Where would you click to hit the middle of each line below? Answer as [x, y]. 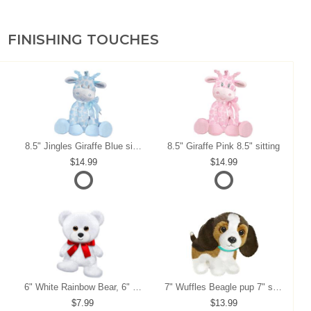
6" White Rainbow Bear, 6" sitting [137, 287]
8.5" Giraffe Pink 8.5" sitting [224, 146]
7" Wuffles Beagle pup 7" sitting [278, 287]
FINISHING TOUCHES [83, 40]
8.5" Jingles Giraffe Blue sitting [137, 146]
